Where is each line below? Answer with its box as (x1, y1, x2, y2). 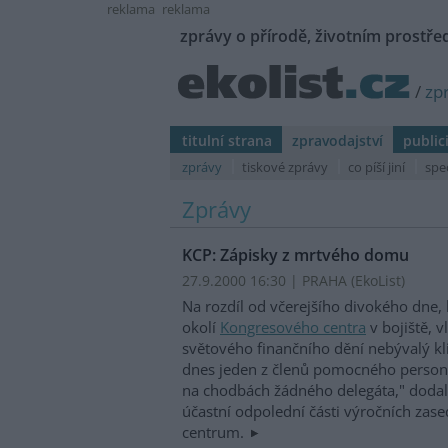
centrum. (182, 421, 248, 442)
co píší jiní (348, 158, 405, 176)
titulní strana (182, 131, 272, 150)
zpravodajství (292, 131, 383, 150)
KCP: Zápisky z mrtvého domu (182, 244, 409, 267)
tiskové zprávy (242, 158, 328, 176)
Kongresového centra (220, 316, 366, 337)
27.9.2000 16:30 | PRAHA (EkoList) (182, 271, 405, 291)
